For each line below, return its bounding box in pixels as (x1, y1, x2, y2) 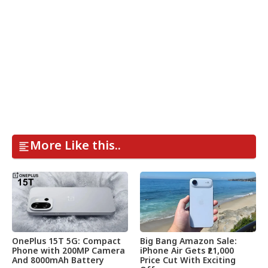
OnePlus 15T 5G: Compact (12, 236, 121, 248)
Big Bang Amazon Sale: (140, 236, 237, 248)
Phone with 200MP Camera (12, 246, 125, 258)
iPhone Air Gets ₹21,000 (140, 246, 234, 258)
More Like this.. (30, 139, 121, 155)
